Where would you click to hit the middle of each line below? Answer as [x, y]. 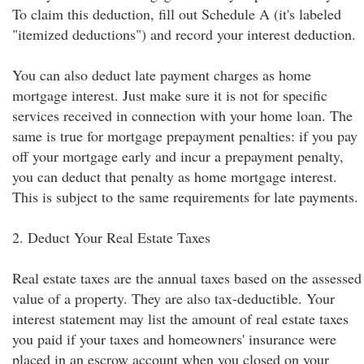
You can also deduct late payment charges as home [162, 75]
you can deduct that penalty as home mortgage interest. [175, 176]
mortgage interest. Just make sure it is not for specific [170, 95]
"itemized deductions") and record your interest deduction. [184, 34]
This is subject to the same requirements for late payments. [185, 197]
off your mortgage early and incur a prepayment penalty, [178, 156]
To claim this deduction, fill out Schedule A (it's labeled [177, 14]
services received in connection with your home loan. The [182, 115]
